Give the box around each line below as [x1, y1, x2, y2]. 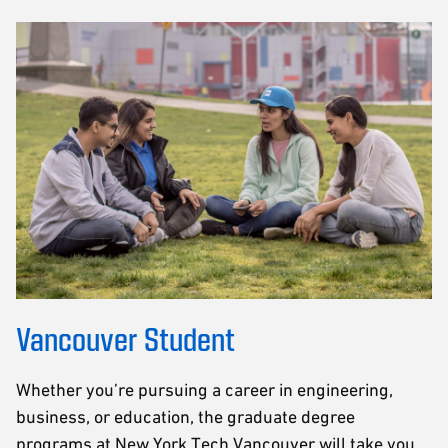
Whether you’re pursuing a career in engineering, [16, 379, 393, 401]
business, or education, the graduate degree [16, 406, 355, 428]
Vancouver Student [16, 319, 235, 358]
